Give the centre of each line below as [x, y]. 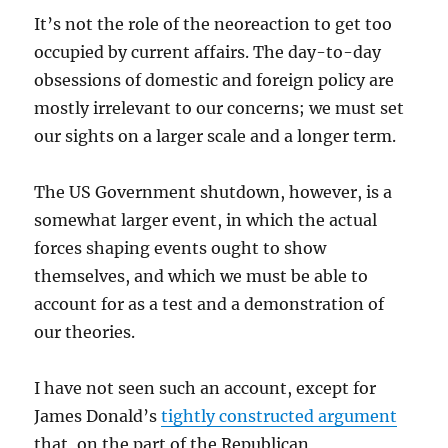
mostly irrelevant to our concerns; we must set [219, 108]
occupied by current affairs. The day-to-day [208, 52]
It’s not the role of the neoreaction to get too [213, 24]
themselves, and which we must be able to [201, 276]
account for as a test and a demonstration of [209, 304]
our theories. [85, 332]
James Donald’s [98, 416]
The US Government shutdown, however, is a [213, 192]
